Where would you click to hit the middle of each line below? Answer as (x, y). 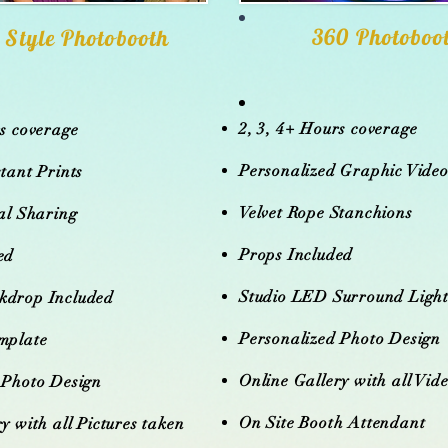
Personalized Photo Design (340, 339)
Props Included (296, 255)
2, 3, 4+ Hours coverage (328, 129)
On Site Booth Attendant (332, 423)
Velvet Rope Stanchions (326, 213)
